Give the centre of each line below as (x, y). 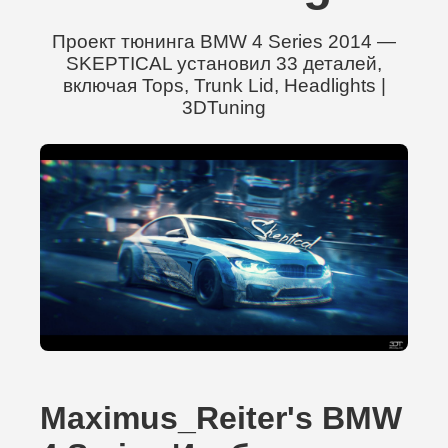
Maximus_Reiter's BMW (221, 418)
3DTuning (224, 107)
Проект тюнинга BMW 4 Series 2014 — (224, 41)
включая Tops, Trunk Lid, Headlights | (224, 85)
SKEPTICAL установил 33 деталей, (224, 63)
